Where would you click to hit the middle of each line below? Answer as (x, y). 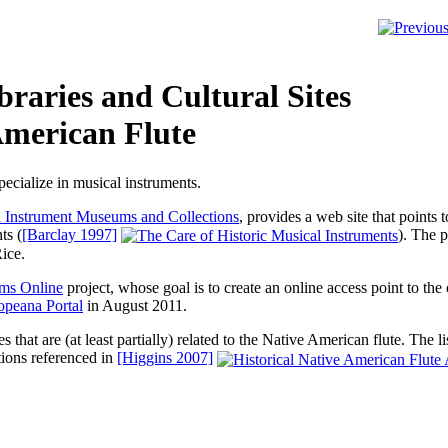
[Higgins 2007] (165, 358)
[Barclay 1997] (69, 234)
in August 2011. (135, 306)
